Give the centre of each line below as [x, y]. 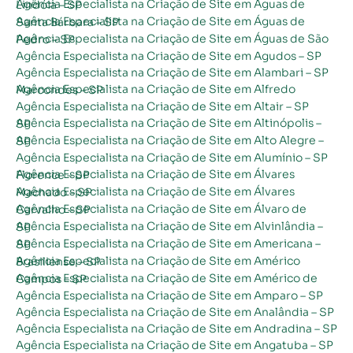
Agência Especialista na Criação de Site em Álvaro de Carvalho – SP [53, 209]
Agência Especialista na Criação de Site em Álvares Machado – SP [54, 192]
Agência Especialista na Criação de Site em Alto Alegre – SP [23, 141]
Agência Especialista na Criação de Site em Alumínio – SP [172, 157]
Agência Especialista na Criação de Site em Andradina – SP [176, 328]
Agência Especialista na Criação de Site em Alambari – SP [172, 72]
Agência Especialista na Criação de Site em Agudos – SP [169, 56]
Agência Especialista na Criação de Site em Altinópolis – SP [23, 123]
